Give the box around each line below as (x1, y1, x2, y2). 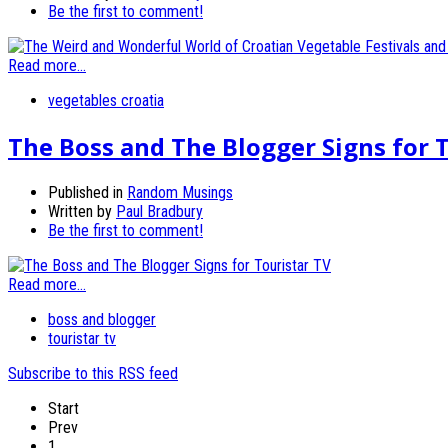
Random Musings (127, 183, 233, 203)
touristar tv (48, 329, 116, 349)
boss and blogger (48, 310, 156, 330)
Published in (48, 183, 123, 203)
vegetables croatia (48, 91, 164, 111)
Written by (48, 202, 116, 222)
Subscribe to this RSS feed (8, 364, 178, 384)
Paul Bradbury (116, 202, 203, 222)
